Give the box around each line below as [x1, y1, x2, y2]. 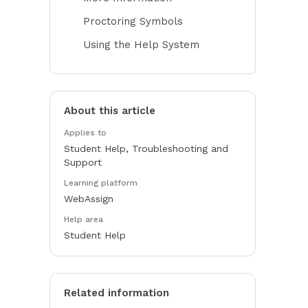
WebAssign [64, 193, 113, 204]
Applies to [64, 128, 107, 137]
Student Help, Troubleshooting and [64, 143, 228, 154]
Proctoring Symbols [83, 15, 183, 27]
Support [64, 157, 102, 168]
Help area [64, 214, 103, 224]
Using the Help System [83, 38, 199, 51]
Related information [64, 287, 169, 299]
